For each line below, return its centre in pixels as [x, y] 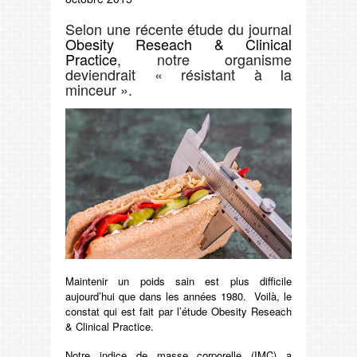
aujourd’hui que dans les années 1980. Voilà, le [178, 296]
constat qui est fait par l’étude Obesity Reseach [178, 311]
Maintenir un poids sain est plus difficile [178, 280]
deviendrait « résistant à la [178, 74]
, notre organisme [204, 59]
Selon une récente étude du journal [178, 28]
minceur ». [99, 89]
